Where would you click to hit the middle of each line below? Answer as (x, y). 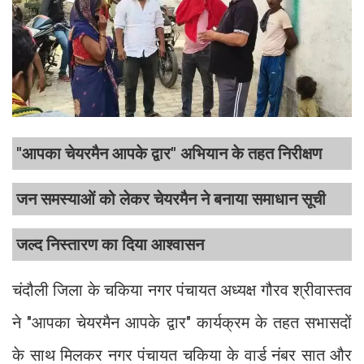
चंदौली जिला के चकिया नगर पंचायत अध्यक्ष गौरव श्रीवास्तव (182, 290)
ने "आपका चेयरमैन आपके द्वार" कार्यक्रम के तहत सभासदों (182, 323)
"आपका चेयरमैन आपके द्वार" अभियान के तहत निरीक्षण (169, 154)
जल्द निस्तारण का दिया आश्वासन (110, 245)
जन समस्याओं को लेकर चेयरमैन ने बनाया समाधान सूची (171, 199)
